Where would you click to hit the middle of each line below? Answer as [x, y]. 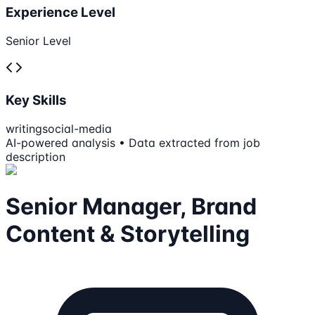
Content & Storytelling [128, 234]
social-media [77, 128]
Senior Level [38, 41]
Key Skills [36, 100]
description [36, 156]
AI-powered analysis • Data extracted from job [133, 142]
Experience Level [60, 13]
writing [24, 128]
